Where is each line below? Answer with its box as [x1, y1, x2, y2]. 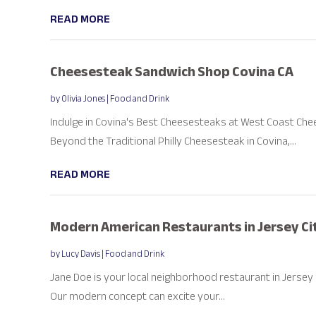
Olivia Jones [61, 90, 105, 107]
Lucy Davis [61, 245, 100, 262]
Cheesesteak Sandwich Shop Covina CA [49, 58, 293, 85]
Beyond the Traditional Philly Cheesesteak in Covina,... [49, 130, 296, 152]
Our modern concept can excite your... [49, 285, 225, 307]
